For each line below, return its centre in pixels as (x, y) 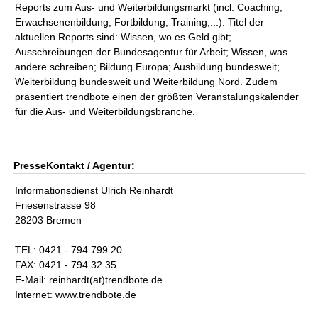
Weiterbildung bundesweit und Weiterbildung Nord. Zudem (147, 82)
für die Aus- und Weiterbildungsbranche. (105, 111)
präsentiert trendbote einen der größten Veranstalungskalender (157, 97)
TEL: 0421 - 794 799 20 (69, 250)
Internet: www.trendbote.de (76, 295)
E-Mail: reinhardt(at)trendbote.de (89, 280)
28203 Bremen (49, 220)
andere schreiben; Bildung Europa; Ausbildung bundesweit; (148, 67)
